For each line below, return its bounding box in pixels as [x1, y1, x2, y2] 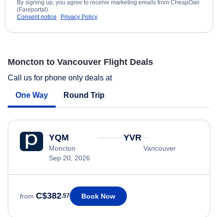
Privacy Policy [61, 14, 97, 21]
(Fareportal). [17, 6, 49, 14]
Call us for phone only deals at [8, 73, 114, 82]
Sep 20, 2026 [49, 154, 90, 162]
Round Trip [63, 91, 105, 99]
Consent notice [17, 14, 57, 21]
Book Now [81, 192, 115, 200]
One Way [15, 91, 48, 99]
